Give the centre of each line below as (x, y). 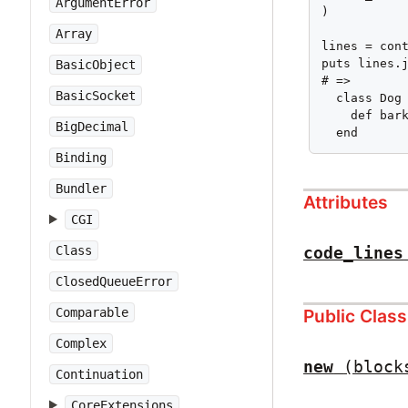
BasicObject (96, 65)
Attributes (346, 202)
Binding (81, 158)
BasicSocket (96, 96)
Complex (81, 343)
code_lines (354, 252)
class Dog (362, 97)
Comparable (92, 312)
